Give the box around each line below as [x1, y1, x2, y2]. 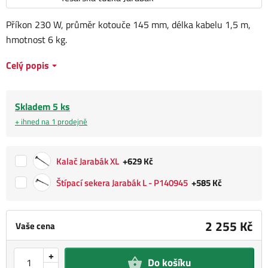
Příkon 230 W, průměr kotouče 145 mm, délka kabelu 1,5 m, [6, 17, 251, 32]
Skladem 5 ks [15, 99, 70, 114]
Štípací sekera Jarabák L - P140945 [56, 176, 188, 190]
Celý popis [6, 58, 49, 72]
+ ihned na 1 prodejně [15, 115, 87, 127]
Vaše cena [16, 219, 55, 233]
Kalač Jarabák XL [56, 154, 119, 169]
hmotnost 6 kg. [6, 32, 67, 47]
